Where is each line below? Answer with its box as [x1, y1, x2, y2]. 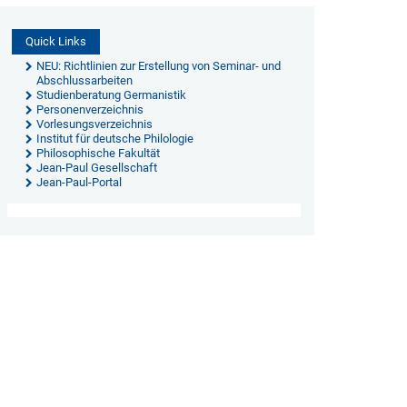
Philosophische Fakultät [35, 146, 160, 160]
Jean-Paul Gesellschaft [35, 161, 157, 174]
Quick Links [25, 35, 86, 48]
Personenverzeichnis [35, 103, 144, 116]
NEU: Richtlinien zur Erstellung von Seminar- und [35, 59, 281, 73]
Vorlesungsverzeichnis [35, 117, 153, 131]
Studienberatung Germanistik [35, 88, 186, 102]
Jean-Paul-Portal [35, 175, 122, 189]
